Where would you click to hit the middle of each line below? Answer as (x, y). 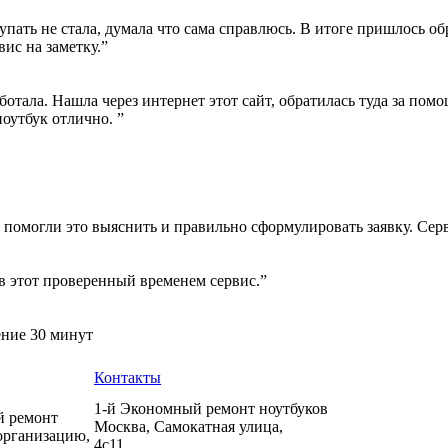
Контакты (127, 378)
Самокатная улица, (218, 427)
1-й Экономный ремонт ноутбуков (211, 409)
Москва (120, 427)
